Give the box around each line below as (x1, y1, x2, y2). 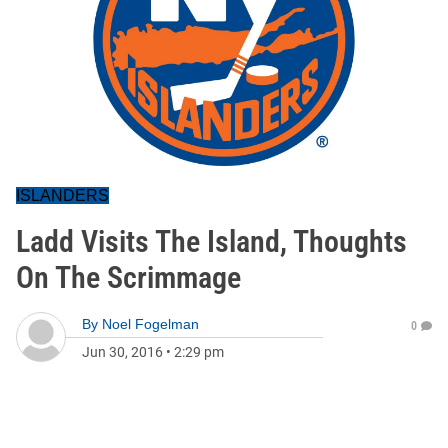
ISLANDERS (16, 187, 109, 204)
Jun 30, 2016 (82, 344, 163, 360)
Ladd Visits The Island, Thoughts (16, 224, 407, 259)
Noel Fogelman (102, 316, 199, 332)
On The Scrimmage (16, 260, 241, 295)
